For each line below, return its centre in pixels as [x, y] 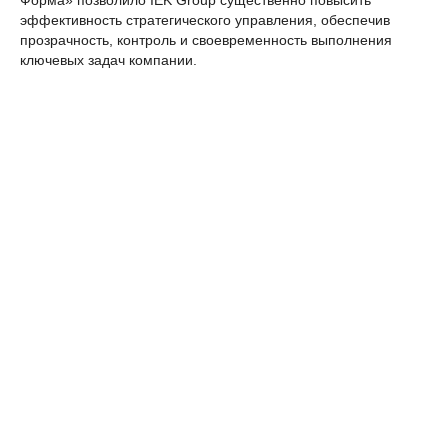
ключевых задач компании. [108, 59]
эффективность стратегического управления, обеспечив [205, 19]
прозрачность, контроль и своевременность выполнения [206, 39]
